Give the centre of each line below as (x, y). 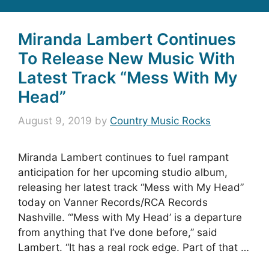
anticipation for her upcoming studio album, (123, 173)
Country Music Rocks (160, 121)
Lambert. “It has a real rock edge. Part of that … (134, 248)
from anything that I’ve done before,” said (118, 233)
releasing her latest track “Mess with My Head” (131, 188)
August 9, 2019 (55, 121)
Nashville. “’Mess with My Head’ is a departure (130, 218)
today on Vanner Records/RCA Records (113, 203)
